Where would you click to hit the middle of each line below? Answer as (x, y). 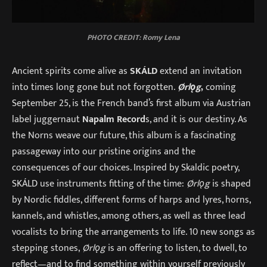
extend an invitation (201, 71)
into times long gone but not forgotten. (95, 87)
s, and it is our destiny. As (196, 119)
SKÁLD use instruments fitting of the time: (99, 184)
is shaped (232, 184)
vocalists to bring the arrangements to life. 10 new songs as (133, 232)
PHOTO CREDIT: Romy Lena (133, 37)
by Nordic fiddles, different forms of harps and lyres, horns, (131, 200)
